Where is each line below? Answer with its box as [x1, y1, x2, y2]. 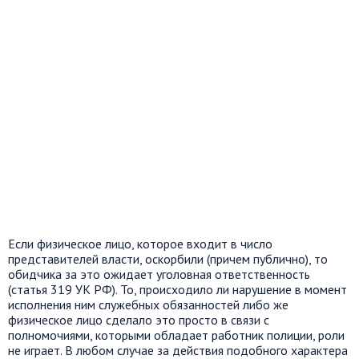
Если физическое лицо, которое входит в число [8, 236, 272, 252]
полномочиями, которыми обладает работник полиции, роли [8, 327, 345, 343]
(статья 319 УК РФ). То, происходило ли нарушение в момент [8, 281, 347, 297]
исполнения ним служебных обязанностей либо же [8, 296, 288, 313]
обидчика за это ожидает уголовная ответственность [8, 266, 310, 282]
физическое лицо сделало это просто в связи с [8, 312, 269, 328]
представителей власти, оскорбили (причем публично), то [8, 251, 328, 267]
